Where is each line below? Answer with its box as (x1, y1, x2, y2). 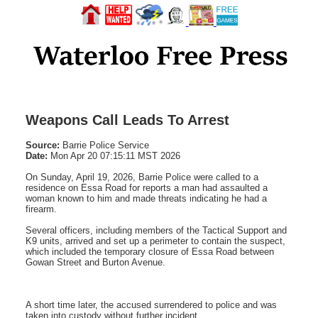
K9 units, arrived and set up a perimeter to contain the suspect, (26, 235, 285, 246)
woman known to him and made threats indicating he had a (26, 192, 267, 204)
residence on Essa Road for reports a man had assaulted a (26, 182, 268, 193)
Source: (26, 139, 60, 150)
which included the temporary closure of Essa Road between (26, 246, 274, 257)
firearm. (26, 203, 57, 214)
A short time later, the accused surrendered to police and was (26, 299, 277, 310)
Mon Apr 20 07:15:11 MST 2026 (48, 150, 180, 161)
